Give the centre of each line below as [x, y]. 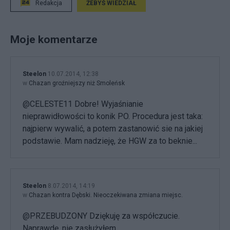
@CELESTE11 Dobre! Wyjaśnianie [83, 104]
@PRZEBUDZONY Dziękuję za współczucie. [101, 216]
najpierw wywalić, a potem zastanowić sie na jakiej [113, 129]
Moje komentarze [54, 40]
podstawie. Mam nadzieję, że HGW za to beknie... [110, 141]
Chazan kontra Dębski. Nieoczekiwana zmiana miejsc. [106, 195]
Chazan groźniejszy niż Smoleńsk [77, 83]
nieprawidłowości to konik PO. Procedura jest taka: [113, 117]
